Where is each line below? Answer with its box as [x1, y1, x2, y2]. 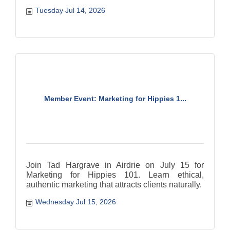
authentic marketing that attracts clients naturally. [26, 180, 202, 189]
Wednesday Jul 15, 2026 [35, 197, 116, 206]
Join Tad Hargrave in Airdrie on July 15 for [26, 160, 204, 169]
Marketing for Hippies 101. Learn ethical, [26, 170, 204, 179]
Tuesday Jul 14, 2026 [35, 6, 105, 14]
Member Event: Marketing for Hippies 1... [44, 94, 186, 103]
